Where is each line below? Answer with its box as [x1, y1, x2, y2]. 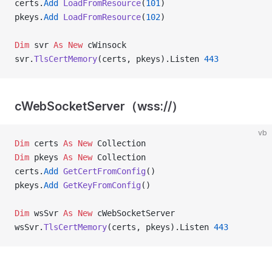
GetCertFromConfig [58, 166, 146, 176]
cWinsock [87, 40, 126, 50]
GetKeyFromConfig [58, 180, 141, 190]
